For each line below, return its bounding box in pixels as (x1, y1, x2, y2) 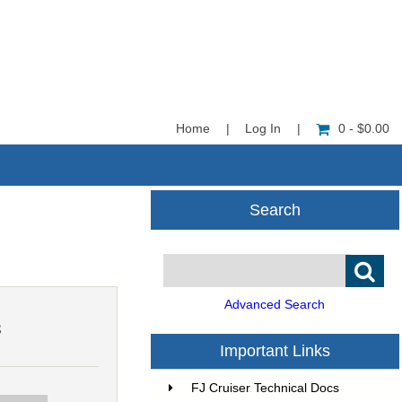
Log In (245, 122, 282, 135)
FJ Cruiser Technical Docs (191, 381, 340, 396)
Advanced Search (224, 298, 325, 312)
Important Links (220, 342, 331, 361)
